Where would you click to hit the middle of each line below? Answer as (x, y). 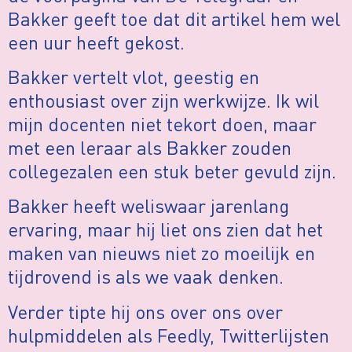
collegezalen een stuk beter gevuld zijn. (172, 171)
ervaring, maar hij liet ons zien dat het (165, 229)
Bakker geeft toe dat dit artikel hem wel (174, 18)
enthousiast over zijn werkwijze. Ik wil (163, 101)
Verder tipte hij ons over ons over (145, 311)
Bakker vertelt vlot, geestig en (134, 77)
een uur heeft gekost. (96, 42)
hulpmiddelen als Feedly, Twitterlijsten (169, 335)
